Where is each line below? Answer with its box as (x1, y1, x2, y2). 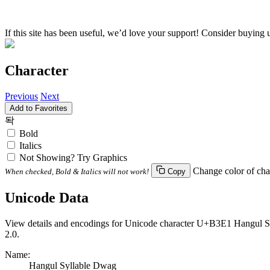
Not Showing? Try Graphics (19, 152, 127, 163)
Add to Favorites (10, 103, 67, 113)
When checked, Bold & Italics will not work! (5, 166, 149, 176)
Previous (5, 90, 38, 101)
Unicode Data (5, 189, 89, 206)
